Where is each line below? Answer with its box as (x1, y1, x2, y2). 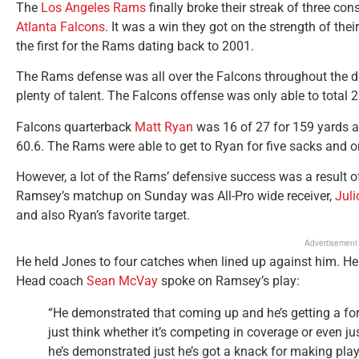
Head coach (16, 272, 87, 288)
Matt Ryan (135, 119, 193, 135)
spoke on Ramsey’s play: (158, 272, 300, 288)
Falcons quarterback (16, 119, 135, 135)
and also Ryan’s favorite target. (16, 208, 190, 224)
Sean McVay (87, 272, 158, 288)
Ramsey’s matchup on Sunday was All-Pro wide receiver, (16, 188, 335, 204)
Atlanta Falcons (16, 19, 105, 35)
